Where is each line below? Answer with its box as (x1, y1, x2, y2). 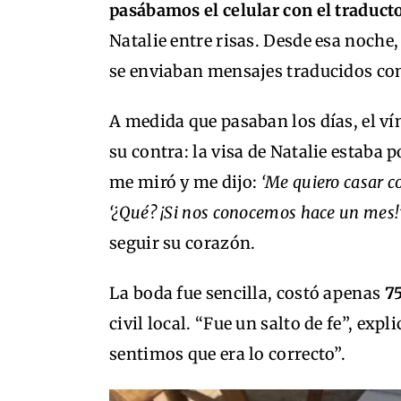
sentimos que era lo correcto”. (109, 344, 346, 365)
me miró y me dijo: (109, 172, 261, 193)
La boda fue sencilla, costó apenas (109, 283, 385, 304)
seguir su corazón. (109, 233, 256, 254)
